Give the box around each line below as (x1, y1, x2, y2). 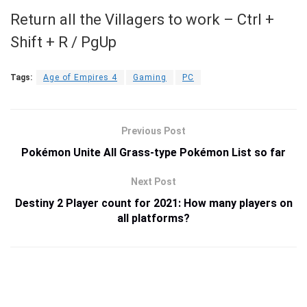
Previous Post (121, 125, 186, 137)
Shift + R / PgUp (10, 34, 116, 51)
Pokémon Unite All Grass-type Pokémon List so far (21, 146, 286, 160)
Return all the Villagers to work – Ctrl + (10, 11, 274, 29)
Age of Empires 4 (43, 73, 117, 83)
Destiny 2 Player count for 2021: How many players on (14, 197, 293, 210)
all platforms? (117, 212, 190, 225)
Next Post (131, 176, 176, 188)
